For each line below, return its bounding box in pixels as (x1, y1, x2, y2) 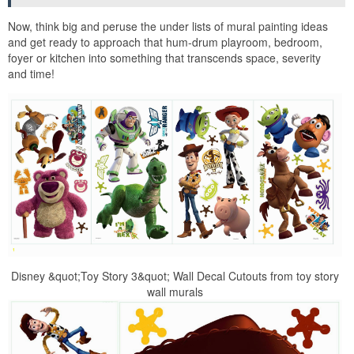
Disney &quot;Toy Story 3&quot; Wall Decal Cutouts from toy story (11, 268, 339, 284)
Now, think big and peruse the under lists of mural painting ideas (8, 17, 328, 34)
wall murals (147, 284, 203, 300)
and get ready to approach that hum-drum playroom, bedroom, (8, 33, 322, 50)
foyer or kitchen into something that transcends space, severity (8, 49, 321, 66)
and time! (8, 65, 55, 81)
